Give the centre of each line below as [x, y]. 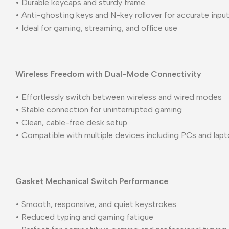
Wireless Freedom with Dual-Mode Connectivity [108, 74]
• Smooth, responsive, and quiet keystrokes [96, 204]
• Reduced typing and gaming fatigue [84, 217]
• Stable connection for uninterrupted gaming [99, 109]
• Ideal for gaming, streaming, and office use [96, 28]
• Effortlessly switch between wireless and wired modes [119, 97]
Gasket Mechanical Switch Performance [92, 181]
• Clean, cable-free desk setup [71, 122]
